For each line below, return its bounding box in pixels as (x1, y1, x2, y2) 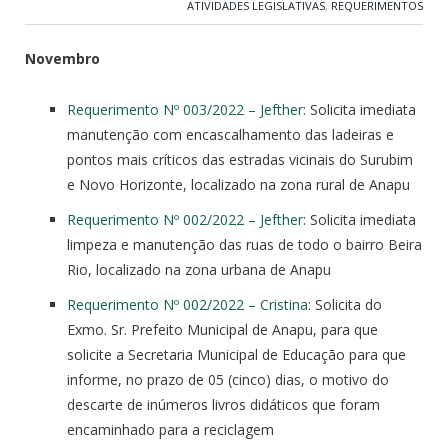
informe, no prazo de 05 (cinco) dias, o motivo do (67, 369, 389, 389)
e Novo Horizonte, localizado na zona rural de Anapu (67, 174, 410, 194)
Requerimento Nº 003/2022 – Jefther (67, 99, 303, 119)
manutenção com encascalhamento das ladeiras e (67, 124, 394, 144)
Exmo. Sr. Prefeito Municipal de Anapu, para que (67, 319, 378, 339)
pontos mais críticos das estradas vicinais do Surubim (67, 149, 413, 169)
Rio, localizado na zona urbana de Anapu (67, 259, 331, 279)
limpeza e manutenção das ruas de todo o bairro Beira (67, 234, 422, 254)
